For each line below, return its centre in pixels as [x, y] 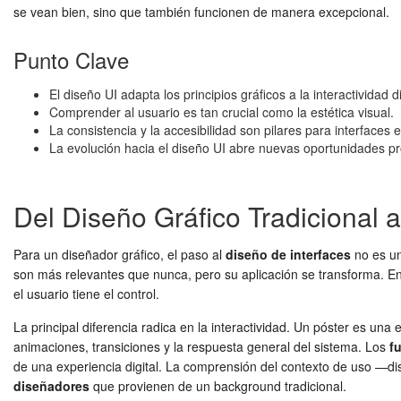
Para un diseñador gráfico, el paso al [119, 254]
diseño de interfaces [288, 254]
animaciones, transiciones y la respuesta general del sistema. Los [201, 346]
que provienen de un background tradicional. [218, 386]
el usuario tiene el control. [86, 294]
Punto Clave [71, 60]
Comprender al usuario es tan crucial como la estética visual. [222, 112]
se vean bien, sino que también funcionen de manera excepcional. [201, 12]
